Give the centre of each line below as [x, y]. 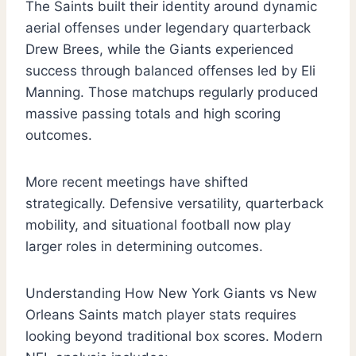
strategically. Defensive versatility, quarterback [174, 204]
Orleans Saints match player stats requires [161, 315]
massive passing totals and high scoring [153, 114]
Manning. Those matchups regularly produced [172, 93]
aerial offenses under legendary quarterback [168, 28]
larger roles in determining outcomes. [144, 247]
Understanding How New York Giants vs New [171, 294]
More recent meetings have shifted [137, 182]
